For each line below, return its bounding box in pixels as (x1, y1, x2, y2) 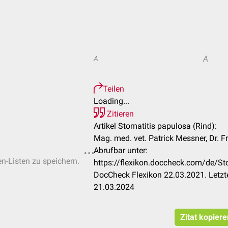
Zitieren (105, 109, 134, 119)
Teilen (103, 84, 124, 94)
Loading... (94, 96, 129, 106)
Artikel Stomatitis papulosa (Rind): (94, 121, 217, 131)
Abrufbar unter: (94, 146, 148, 155)
